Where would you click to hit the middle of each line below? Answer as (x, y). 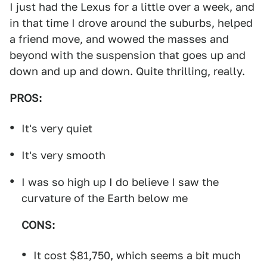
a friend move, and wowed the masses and (119, 39)
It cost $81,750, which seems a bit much (137, 255)
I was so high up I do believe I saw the (120, 182)
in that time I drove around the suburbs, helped (131, 23)
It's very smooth (63, 155)
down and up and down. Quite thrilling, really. (127, 71)
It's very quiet (57, 128)
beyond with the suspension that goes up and (128, 55)
